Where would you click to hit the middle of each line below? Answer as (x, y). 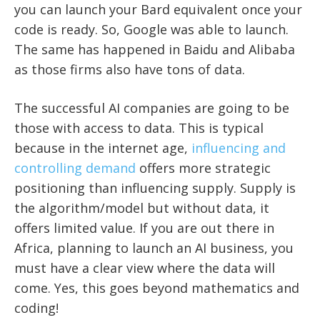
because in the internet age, (103, 147)
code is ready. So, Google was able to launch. (151, 29)
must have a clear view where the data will (145, 267)
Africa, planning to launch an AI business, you (154, 247)
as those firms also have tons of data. (130, 69)
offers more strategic (203, 167)
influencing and (239, 147)
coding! (36, 307)
